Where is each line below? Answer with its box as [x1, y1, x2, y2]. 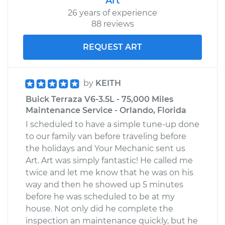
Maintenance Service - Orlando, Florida [26, 105, 186, 115]
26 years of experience [68, 8, 157, 18]
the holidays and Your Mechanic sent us [26, 143, 185, 153]
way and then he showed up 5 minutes [26, 179, 183, 189]
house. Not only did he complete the [26, 203, 173, 213]
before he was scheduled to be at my [26, 191, 175, 201]
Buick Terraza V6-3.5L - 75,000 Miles [26, 94, 173, 104]
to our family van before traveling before [26, 131, 186, 141]
